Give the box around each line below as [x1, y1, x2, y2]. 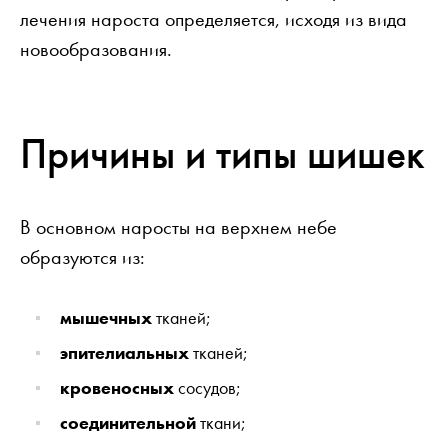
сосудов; [174, 375, 241, 399]
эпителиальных [60, 340, 189, 364]
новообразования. [20, 35, 172, 62]
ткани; [196, 410, 246, 434]
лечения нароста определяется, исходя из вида [20, 5, 407, 32]
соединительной [60, 410, 196, 434]
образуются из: [20, 243, 145, 270]
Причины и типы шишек [20, 126, 425, 181]
